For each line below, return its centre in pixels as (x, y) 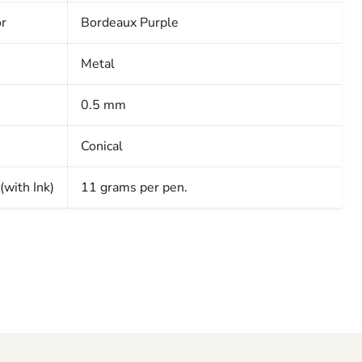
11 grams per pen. (134, 188)
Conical (101, 147)
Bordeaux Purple (129, 23)
